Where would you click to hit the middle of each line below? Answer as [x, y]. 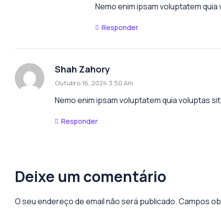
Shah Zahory [82, 69]
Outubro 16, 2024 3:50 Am [94, 83]
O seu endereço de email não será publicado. [96, 201]
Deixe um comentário [91, 176]
